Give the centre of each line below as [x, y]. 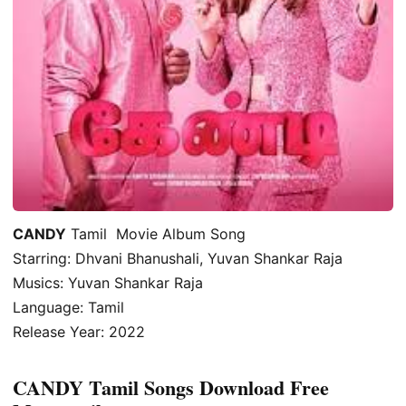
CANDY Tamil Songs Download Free [171, 388]
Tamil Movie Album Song [156, 233]
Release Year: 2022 [79, 331]
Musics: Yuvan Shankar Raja [108, 282]
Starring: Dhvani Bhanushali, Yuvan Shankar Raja [178, 258]
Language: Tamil [68, 307]
